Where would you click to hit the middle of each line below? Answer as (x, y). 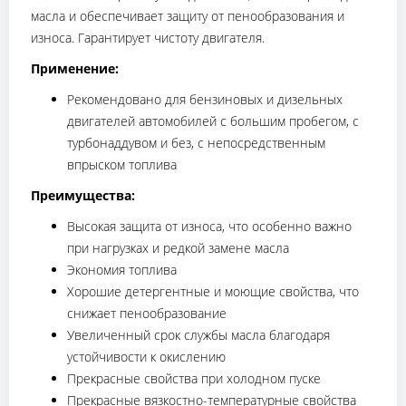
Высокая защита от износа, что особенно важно (209, 227)
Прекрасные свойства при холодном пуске (194, 379)
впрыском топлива (122, 165)
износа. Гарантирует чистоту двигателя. (148, 38)
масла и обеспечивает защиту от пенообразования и (188, 16)
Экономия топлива (122, 270)
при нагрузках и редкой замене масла (178, 248)
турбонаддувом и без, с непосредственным (196, 143)
